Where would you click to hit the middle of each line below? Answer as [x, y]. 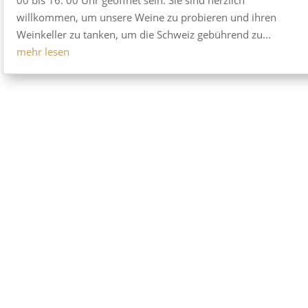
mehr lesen [43, 51]
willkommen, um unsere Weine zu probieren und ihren [146, 17]
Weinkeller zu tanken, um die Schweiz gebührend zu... [143, 34]
